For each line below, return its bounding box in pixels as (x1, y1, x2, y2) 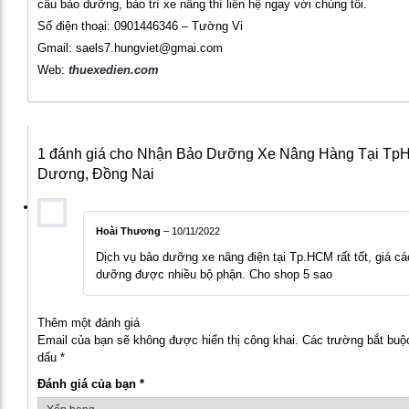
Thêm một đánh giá (37, 315, 140, 330)
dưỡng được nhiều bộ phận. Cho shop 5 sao (96, 267, 332, 281)
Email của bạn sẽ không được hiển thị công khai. (37, 332, 299, 347)
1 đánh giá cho (37, 146, 137, 163)
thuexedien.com (68, 63, 159, 78)
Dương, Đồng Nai (37, 166, 154, 183)
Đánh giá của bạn (37, 376, 140, 391)
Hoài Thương (96, 225, 163, 237)
